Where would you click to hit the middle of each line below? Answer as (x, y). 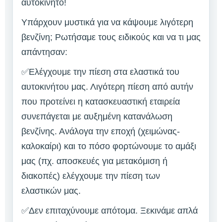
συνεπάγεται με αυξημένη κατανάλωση (97, 116)
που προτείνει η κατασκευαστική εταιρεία (101, 101)
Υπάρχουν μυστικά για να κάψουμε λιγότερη (107, 22)
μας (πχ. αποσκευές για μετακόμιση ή (94, 161)
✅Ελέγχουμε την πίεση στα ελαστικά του (100, 72)
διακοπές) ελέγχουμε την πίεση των (91, 176)
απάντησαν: (44, 52)
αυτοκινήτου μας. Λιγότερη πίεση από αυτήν (107, 86)
